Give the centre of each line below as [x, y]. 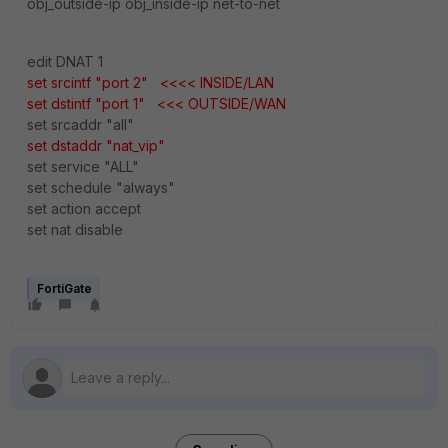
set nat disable [75, 229]
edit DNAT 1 [65, 61]
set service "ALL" [83, 166]
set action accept [84, 208]
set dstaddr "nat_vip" [96, 145]
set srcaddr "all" [80, 124]
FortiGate [64, 288]
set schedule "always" [101, 187]
